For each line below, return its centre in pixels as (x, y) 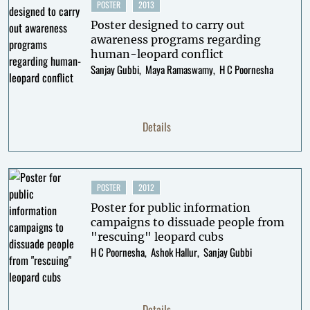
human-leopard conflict (157, 54)
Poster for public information (170, 208)
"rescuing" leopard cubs (157, 237)
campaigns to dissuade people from (187, 222)
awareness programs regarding (175, 39)
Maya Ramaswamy (179, 69)
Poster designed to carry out (167, 25)
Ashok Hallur (174, 252)
